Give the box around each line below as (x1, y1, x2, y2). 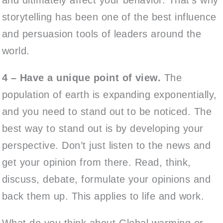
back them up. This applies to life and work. (2, 190, 205, 202)
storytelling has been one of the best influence (2, 11, 217, 22)
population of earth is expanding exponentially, (2, 89, 217, 100)
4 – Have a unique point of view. (2, 72, 161, 83)
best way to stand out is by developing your (2, 122, 204, 134)
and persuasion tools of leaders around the (2, 28, 202, 39)
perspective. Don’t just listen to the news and (2, 139, 211, 151)
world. (2, 45, 30, 56)
